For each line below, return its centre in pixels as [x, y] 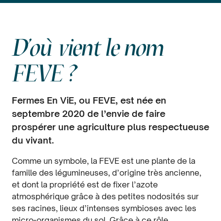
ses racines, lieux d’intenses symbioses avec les [104, 208]
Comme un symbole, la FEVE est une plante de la [104, 161]
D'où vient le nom [88, 47]
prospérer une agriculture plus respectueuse [110, 127]
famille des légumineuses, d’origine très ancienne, [107, 173]
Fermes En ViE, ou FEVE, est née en [89, 100]
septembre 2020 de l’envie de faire [89, 113]
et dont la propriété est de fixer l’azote [85, 184]
